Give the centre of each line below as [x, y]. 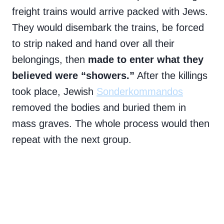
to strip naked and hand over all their [93, 44]
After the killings [171, 76]
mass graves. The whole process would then [111, 124]
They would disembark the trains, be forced [108, 28]
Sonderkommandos [140, 92]
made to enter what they [146, 60]
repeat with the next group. [75, 140]
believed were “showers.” [73, 76]
